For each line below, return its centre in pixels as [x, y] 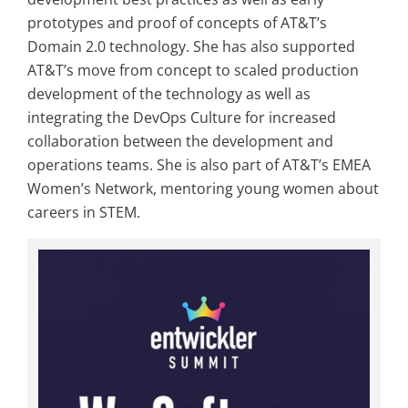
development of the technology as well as [169, 94]
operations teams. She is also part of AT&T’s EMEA [199, 165]
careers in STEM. [84, 213]
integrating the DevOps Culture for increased [182, 118]
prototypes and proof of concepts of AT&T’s [177, 23]
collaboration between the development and [180, 142]
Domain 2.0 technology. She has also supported [191, 47]
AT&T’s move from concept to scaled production [193, 71]
